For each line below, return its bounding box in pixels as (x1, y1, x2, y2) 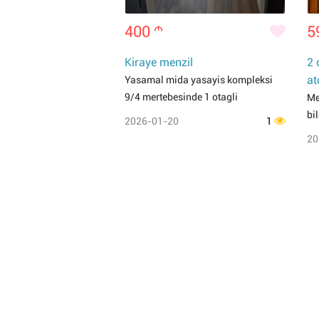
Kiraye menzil (125, 56, 193, 69)
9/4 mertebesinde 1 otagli (125, 91, 238, 103)
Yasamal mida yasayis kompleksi (125, 74, 273, 85)
